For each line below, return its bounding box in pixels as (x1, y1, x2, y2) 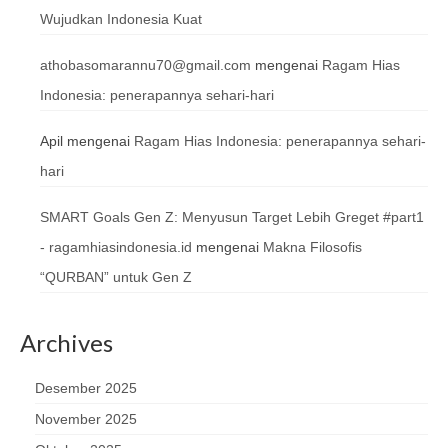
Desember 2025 (35, 379, 137, 396)
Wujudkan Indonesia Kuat (40, 10, 202, 27)
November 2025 (35, 410, 137, 427)
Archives (20, 327, 113, 357)
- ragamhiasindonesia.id (40, 238, 192, 255)
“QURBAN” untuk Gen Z (40, 268, 192, 285)
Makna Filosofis (263, 238, 362, 255)
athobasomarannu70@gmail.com (40, 56, 251, 73)
